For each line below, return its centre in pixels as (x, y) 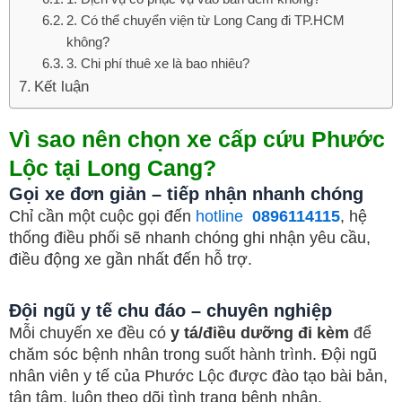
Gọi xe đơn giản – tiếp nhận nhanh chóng (186, 194)
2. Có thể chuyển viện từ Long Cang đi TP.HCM (205, 20)
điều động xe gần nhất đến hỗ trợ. (131, 259)
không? (87, 42)
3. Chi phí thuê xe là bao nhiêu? (157, 63)
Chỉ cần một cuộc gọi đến (102, 216)
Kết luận (62, 87)
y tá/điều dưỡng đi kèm (260, 332)
